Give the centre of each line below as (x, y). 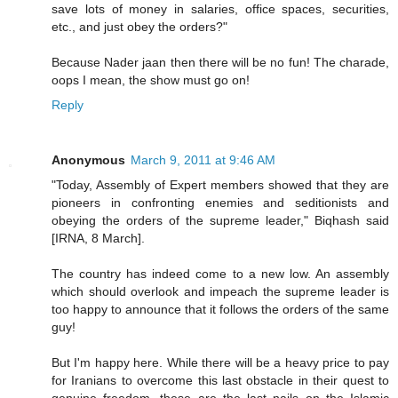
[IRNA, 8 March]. (98, 239)
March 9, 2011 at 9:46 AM (203, 160)
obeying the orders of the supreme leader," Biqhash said (220, 221)
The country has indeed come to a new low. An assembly (220, 274)
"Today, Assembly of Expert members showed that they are (220, 185)
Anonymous (88, 160)
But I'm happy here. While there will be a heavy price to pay (220, 363)
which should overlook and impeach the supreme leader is (220, 292)
